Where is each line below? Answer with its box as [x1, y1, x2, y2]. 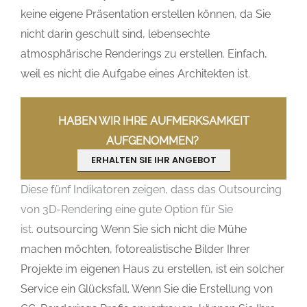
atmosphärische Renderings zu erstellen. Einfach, [21, 47, 267, 60]
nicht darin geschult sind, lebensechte [21, 27, 210, 40]
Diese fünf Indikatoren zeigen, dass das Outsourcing [21, 182, 282, 196]
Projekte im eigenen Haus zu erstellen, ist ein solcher [21, 262, 284, 275]
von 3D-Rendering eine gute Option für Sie [21, 202, 233, 216]
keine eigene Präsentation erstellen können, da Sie [21, 7, 271, 21]
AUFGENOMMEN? [106, 134, 201, 147]
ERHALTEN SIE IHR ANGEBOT [90, 153, 217, 166]
